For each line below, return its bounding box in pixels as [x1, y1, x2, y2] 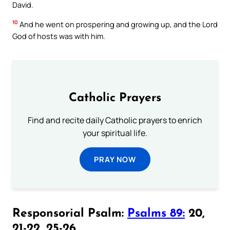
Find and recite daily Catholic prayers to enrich [28, 114, 202, 126]
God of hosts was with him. [12, 30, 105, 41]
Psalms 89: [127, 207, 185, 220]
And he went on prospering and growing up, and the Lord [18, 18, 218, 29]
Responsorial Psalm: [12, 207, 127, 220]
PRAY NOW [94, 154, 136, 165]
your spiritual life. [83, 127, 147, 139]
